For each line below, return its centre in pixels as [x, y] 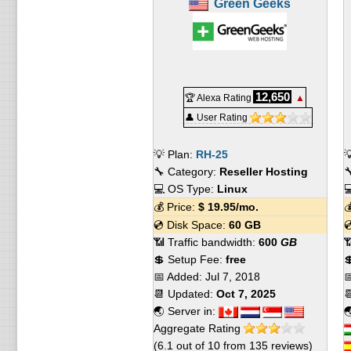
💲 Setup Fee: [189, 259]
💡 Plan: [174, 154]
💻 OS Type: [185, 189]
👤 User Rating [217, 118]
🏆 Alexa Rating [218, 98]
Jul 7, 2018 [232, 277]
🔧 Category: [186, 172]
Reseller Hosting [263, 172]
